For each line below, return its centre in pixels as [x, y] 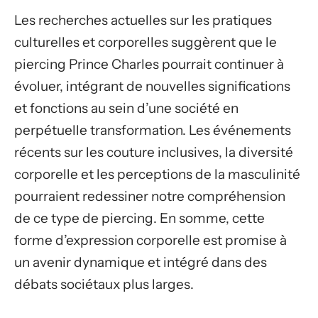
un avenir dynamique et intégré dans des [141, 262]
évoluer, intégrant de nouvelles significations [152, 86]
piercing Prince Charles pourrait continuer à [149, 64]
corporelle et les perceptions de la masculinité [157, 174]
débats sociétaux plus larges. [104, 284]
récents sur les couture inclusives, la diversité [154, 152]
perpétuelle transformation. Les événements [153, 130]
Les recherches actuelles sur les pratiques [143, 20]
